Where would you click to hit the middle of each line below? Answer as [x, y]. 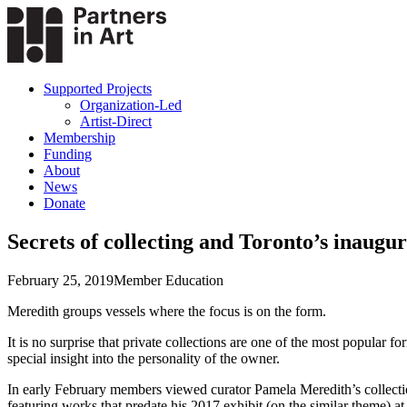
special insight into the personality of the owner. [144, 358]
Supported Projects [98, 89]
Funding [68, 154]
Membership [79, 138]
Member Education [169, 280]
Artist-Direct [116, 121]
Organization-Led [131, 105]
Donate [65, 203]
